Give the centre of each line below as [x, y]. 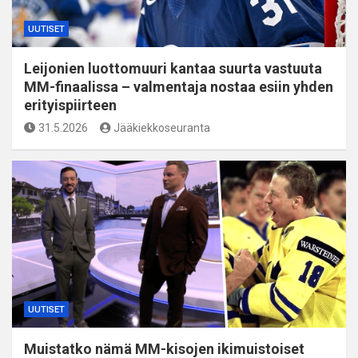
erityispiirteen [70, 105]
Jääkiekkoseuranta [162, 127]
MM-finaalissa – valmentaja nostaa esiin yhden [179, 86]
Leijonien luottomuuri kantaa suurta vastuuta [173, 68]
